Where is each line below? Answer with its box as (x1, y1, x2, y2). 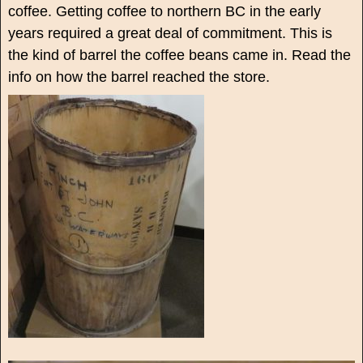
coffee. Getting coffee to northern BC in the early (7, 3, 321, 20)
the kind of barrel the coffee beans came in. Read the (7, 47, 351, 64)
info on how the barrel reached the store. (7, 69, 270, 86)
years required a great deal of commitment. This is (7, 25, 332, 42)
